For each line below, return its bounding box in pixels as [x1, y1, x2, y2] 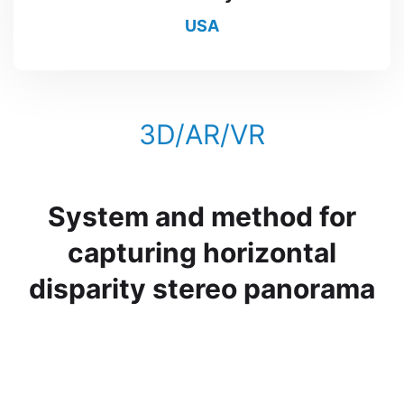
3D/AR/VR [139, 118, 265, 151]
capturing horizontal [68, 236, 336, 269]
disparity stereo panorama [29, 272, 375, 305]
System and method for [48, 200, 356, 233]
